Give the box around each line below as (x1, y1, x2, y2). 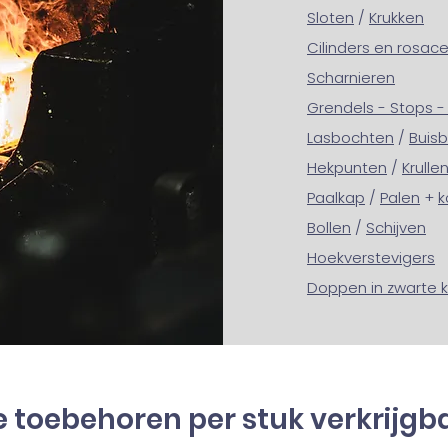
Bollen (307, 217, 351, 238)
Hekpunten (307, 157, 387, 178)
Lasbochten (307, 127, 394, 148)
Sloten (307, 7, 354, 28)
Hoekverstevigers (307, 247, 435, 268)
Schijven (366, 217, 426, 238)
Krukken (369, 7, 424, 28)
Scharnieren (307, 67, 395, 88)
